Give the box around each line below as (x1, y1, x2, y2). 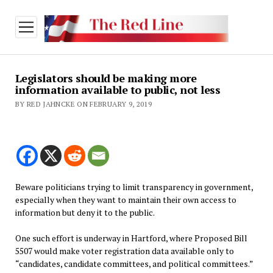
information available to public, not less (15, 82, 221, 97)
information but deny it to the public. (15, 207, 155, 219)
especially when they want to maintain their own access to (15, 194, 236, 206)
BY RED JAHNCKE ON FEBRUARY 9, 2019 (15, 99, 152, 109)
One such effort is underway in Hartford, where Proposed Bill (15, 232, 247, 244)
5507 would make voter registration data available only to (15, 245, 234, 257)
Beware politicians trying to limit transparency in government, (15, 181, 253, 193)
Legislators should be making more (15, 71, 197, 86)
